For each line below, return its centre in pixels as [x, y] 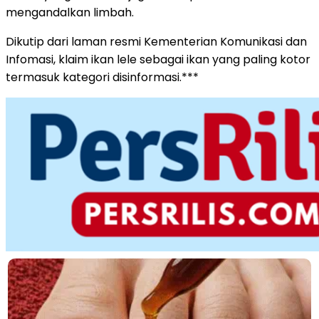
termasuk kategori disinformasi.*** [102, 77]
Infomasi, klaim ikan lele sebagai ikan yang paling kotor [158, 59]
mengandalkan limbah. [70, 12]
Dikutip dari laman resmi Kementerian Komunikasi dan [156, 41]
